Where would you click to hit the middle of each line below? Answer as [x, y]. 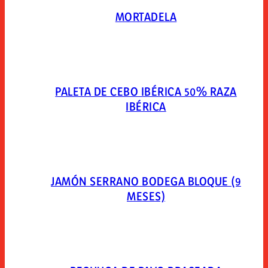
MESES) [146, 197]
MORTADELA [146, 17]
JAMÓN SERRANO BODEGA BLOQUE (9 [146, 182]
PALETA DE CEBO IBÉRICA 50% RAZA [146, 92]
